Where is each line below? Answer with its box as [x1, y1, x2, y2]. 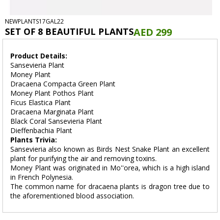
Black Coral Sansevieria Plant [10, 116, 102, 126]
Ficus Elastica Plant [10, 98, 71, 108]
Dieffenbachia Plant [10, 126, 72, 136]
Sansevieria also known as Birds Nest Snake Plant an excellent [10, 144, 210, 154]
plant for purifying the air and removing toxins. [10, 154, 157, 164]
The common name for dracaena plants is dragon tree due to [10, 182, 210, 192]
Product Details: [10, 51, 67, 61]
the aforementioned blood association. [10, 191, 134, 201]
